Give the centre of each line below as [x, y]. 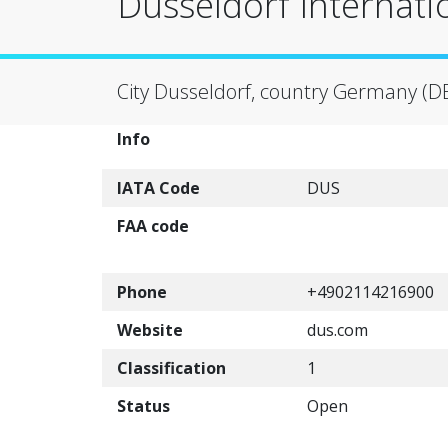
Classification [171, 368]
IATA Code [158, 188]
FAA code [153, 226]
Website [150, 330]
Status [143, 406]
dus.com [337, 330]
